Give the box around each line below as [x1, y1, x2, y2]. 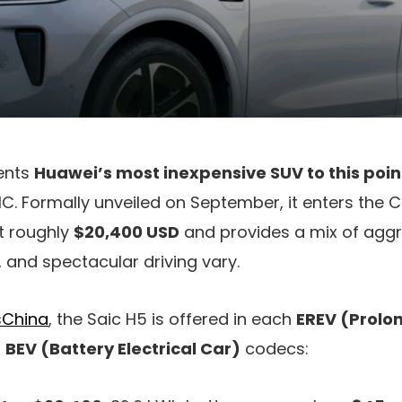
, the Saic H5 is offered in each [48, 307, 296, 330]
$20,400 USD [74, 220, 179, 243]
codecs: [240, 336, 309, 360]
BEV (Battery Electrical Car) [5, 336, 240, 360]
